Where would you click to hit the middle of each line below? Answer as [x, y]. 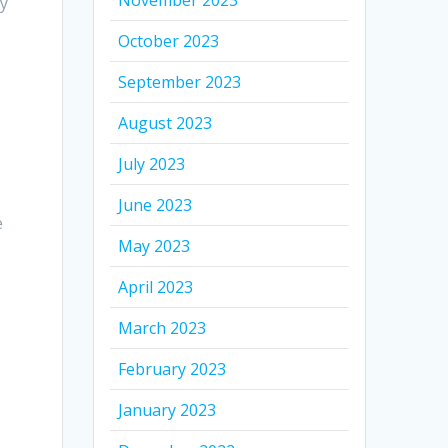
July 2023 [152, 164]
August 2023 [165, 123]
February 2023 [172, 369]
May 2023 [154, 246]
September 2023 [180, 82]
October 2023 [169, 41]
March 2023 [162, 328]
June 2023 [155, 205]
